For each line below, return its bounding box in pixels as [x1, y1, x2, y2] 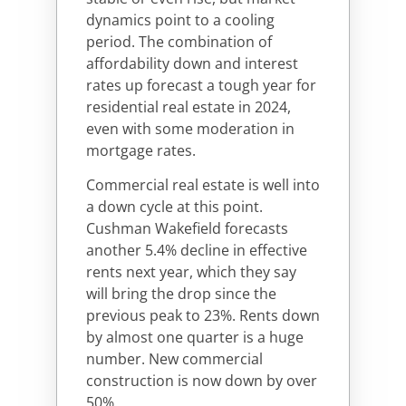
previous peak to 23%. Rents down [86, 305, 320, 326]
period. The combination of [86, 31, 272, 52]
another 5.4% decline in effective [86, 240, 307, 261]
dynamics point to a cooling [86, 9, 275, 30]
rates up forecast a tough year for [86, 74, 316, 95]
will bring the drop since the [86, 284, 276, 304]
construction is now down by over [86, 371, 317, 391]
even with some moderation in [86, 118, 295, 139]
